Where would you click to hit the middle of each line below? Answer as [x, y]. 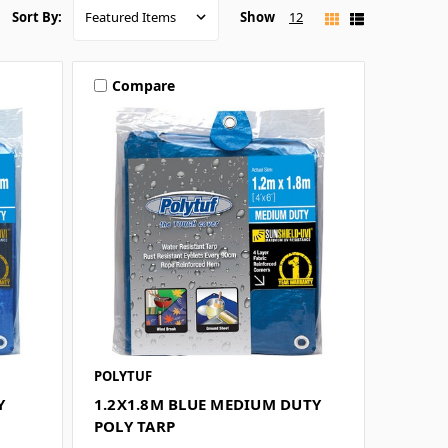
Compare [143, 85]
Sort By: [37, 17]
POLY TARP [134, 426]
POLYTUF [122, 376]
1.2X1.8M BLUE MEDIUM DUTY [207, 404]
